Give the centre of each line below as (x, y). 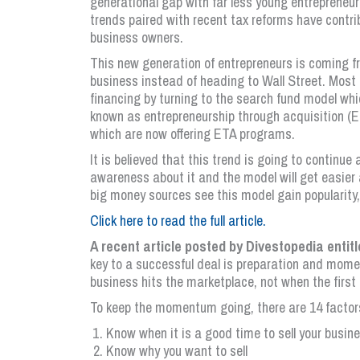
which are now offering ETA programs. (192, 134)
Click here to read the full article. (178, 221)
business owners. (137, 37)
